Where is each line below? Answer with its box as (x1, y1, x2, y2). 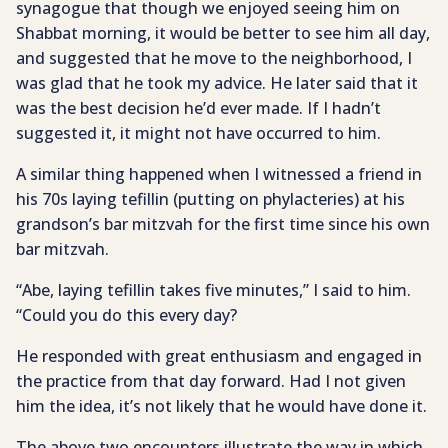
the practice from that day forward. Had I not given (16, 370, 406, 393)
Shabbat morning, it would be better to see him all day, (16, 22, 430, 45)
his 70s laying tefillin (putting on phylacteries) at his (16, 188, 405, 211)
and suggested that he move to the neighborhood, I (16, 47, 412, 70)
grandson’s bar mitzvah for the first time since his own (16, 213, 430, 236)
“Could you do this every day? (16, 304, 237, 327)
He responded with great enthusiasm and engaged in (16, 345, 422, 368)
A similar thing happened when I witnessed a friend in (16, 163, 422, 186)
